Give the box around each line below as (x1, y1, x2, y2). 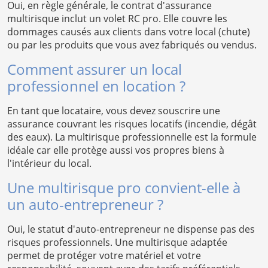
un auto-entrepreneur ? (7, 194, 163, 215)
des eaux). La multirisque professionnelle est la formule (7, 130, 257, 144)
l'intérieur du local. (7, 157, 92, 170)
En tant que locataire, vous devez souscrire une (7, 104, 220, 118)
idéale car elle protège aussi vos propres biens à (7, 144, 224, 157)
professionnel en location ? (7, 76, 185, 96)
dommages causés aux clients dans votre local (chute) (7, 25, 250, 39)
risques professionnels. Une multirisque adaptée (7, 236, 227, 249)
